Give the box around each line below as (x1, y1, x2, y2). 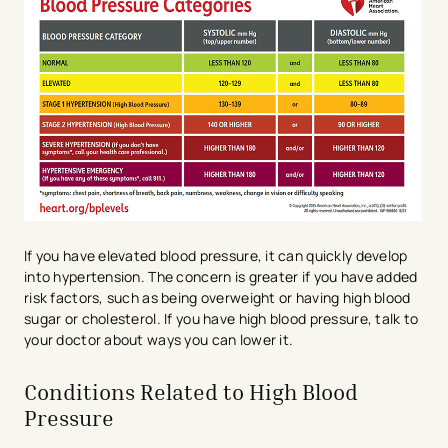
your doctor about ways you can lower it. (24, 329, 297, 349)
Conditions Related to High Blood (24, 378, 358, 405)
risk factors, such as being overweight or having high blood (24, 287, 411, 307)
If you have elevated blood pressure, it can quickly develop (24, 245, 408, 265)
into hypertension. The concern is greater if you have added (24, 266, 418, 286)
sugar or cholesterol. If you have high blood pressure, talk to (24, 308, 419, 328)
